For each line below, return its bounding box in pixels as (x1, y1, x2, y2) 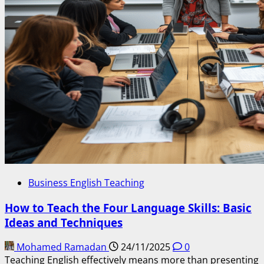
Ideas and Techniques (5, 214, 123, 230)
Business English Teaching (28, 176, 144, 189)
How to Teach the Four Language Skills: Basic (5, 200, 252, 215)
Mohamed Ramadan (14, 240, 109, 254)
